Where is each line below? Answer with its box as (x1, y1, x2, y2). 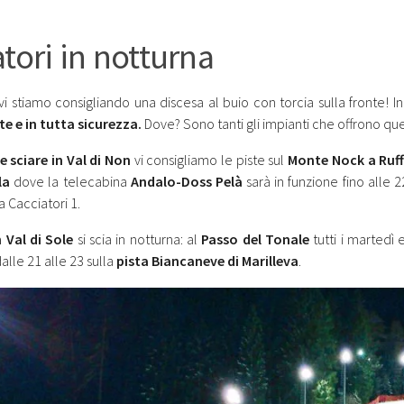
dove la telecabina (10, 172, 131, 191)
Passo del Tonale (201, 230, 309, 249)
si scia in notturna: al (73, 230, 202, 249)
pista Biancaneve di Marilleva (116, 252, 298, 271)
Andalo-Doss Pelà (130, 172, 243, 191)
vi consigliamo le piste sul (131, 151, 289, 170)
